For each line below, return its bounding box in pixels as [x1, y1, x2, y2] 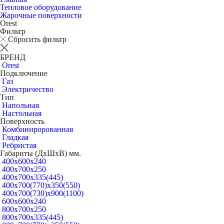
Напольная [2, 100, 39, 109]
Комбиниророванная [2, 124, 73, 133]
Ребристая [2, 140, 36, 149]
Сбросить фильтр [8, 34, 66, 43]
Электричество [2, 84, 53, 93]
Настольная [2, 108, 41, 117]
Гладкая [2, 132, 28, 141]
